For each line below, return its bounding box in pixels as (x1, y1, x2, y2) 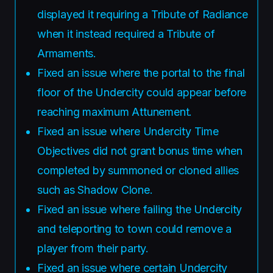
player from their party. (37, 241, 149, 255)
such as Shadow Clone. (37, 183, 153, 196)
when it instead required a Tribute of (37, 27, 215, 40)
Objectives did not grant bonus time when (37, 144, 243, 157)
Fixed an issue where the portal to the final (37, 66, 245, 79)
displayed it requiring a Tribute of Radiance (37, 7, 248, 21)
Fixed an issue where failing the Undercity (37, 202, 243, 216)
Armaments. (37, 46, 96, 60)
